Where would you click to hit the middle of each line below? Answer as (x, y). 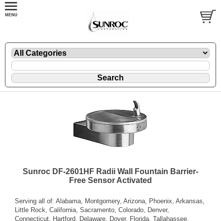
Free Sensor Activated (110, 180)
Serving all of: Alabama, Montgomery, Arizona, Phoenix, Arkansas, (110, 201)
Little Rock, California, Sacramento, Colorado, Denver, (92, 210)
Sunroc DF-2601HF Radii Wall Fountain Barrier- (110, 171)
